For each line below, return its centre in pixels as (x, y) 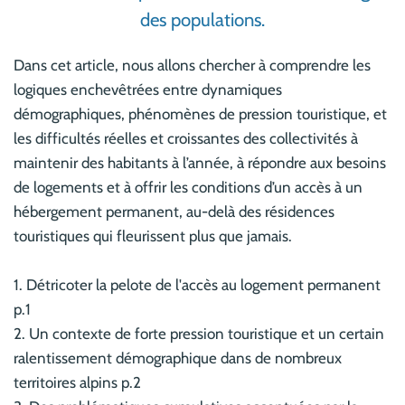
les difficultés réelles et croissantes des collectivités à (186, 138)
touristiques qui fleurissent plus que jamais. (153, 235)
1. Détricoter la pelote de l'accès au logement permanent (197, 284)
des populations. (202, 20)
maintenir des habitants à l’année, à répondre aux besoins (200, 162)
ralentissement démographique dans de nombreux (178, 358)
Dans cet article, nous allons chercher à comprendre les (192, 65)
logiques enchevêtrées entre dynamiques (148, 89)
